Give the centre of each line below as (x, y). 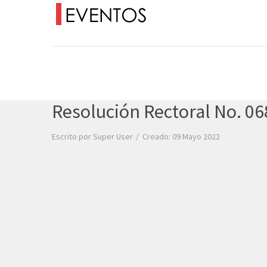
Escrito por (72, 136)
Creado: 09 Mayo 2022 (181, 136)
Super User (113, 136)
